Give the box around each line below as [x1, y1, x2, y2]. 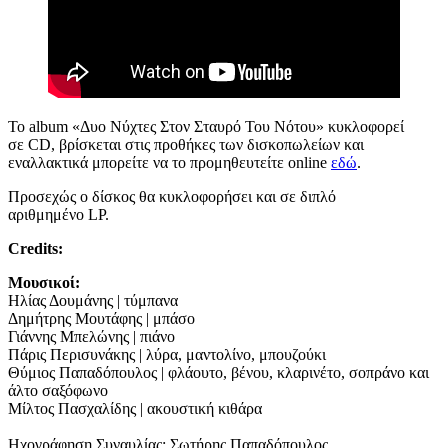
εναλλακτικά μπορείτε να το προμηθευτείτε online [8, 154, 331, 171]
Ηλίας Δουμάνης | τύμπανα [8, 292, 178, 309]
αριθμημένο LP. [8, 206, 109, 223]
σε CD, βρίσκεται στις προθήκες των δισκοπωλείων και [8, 136, 364, 153]
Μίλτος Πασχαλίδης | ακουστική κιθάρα [8, 400, 262, 417]
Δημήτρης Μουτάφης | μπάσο [8, 310, 195, 327]
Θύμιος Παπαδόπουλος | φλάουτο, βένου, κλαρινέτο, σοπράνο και [8, 364, 429, 381]
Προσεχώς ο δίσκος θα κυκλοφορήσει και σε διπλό [8, 188, 336, 205]
